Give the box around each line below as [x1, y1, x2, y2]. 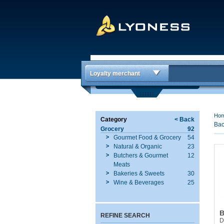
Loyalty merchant [90, 70, 140, 77]
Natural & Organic [113, 143, 162, 150]
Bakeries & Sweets [113, 170, 164, 177]
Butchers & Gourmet [113, 152, 168, 159]
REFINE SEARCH [100, 212, 150, 219]
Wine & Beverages [113, 179, 164, 186]
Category [100, 116, 127, 123]
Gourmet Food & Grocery [113, 134, 181, 141]
